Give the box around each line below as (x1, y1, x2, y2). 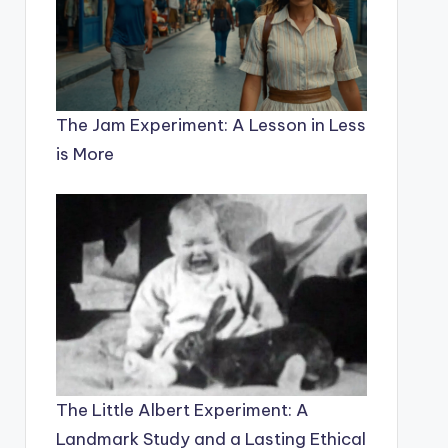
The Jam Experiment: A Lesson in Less (55, 113, 366, 136)
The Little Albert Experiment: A (55, 399, 309, 422)
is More (55, 142, 114, 165)
